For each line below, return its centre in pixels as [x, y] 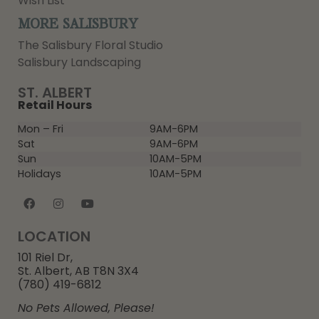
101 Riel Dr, [45, 257]
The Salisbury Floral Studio [90, 46]
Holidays [40, 173]
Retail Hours [55, 105]
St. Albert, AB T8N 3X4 [78, 271]
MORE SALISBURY [78, 25]
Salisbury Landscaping [79, 63]
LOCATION [54, 236]
